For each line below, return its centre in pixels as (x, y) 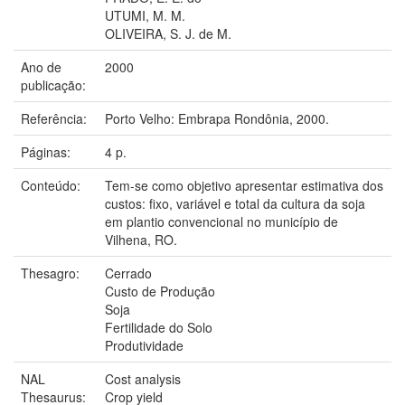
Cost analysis (143, 378)
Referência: (56, 118)
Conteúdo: (52, 185)
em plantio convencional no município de (221, 221)
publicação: (55, 85)
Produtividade (144, 345)
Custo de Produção (160, 291)
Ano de (41, 66)
